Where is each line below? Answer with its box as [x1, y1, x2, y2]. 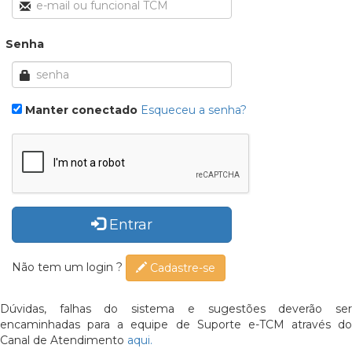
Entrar [109, 215, 152, 233]
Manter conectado [25, 102, 137, 117]
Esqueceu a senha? [141, 102, 247, 117]
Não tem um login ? [12, 259, 126, 274]
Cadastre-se [147, 260, 215, 275]
